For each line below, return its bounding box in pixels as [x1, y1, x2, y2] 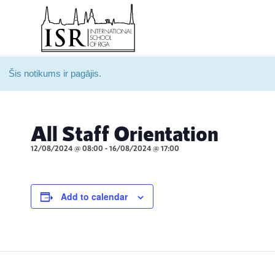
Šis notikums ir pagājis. [9, 68, 101, 79]
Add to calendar [61, 190, 128, 203]
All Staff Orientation [31, 120, 219, 145]
